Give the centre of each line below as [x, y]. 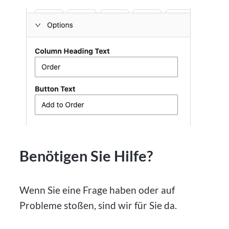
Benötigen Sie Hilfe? [86, 156]
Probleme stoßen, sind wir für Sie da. [98, 205]
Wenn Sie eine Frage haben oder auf [97, 190]
